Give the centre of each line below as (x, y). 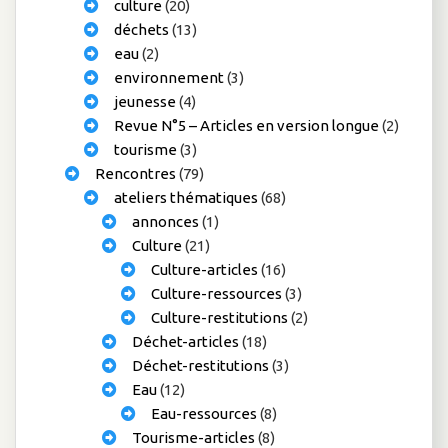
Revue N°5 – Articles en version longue (246, 125)
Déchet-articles (186, 341)
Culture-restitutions (219, 317)
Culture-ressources (216, 293)
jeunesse (144, 101)
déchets (141, 29)
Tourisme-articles (194, 437)
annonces (166, 221)
